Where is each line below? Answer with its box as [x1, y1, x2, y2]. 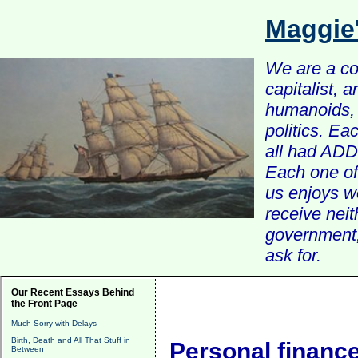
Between [11, 344, 44, 353]
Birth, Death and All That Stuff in [11, 336, 130, 344]
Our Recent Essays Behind [11, 287, 134, 298]
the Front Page [11, 298, 78, 309]
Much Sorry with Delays [11, 319, 97, 328]
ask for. [265, 245, 321, 265]
